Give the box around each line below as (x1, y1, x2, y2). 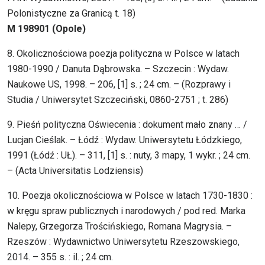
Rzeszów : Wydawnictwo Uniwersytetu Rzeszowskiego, (7, 236, 240, 248)
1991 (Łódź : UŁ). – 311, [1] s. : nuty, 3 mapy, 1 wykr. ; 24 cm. (7, 150, 250, 161)
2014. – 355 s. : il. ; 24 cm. (7, 251, 113, 263)
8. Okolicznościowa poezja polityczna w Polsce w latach (7, 48, 240, 60)
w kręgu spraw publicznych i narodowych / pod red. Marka (7, 205, 245, 217)
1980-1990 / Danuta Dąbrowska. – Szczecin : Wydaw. (7, 63, 229, 75)
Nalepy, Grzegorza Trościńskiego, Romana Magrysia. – (7, 221, 232, 232)
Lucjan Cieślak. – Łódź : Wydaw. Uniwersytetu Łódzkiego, (7, 134, 242, 146)
